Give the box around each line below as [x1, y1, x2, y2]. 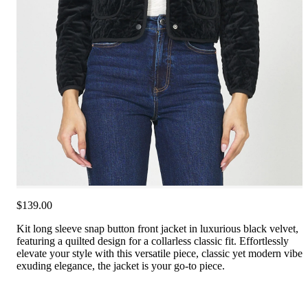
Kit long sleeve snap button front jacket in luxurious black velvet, [16, 222, 298, 234]
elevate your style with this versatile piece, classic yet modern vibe [16, 247, 302, 259]
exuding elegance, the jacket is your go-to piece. [16, 259, 225, 272]
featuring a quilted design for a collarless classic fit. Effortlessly [16, 234, 289, 247]
